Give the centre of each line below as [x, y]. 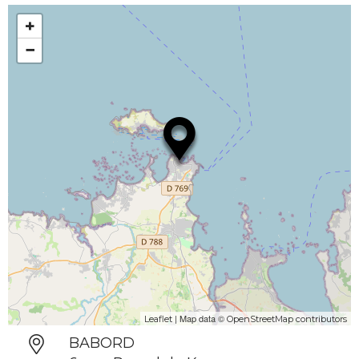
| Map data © [200, 319]
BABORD [102, 343]
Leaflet [158, 319]
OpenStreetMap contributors [287, 319]
